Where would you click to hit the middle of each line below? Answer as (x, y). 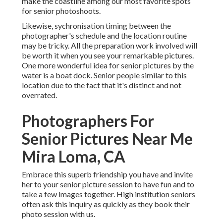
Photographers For (88, 121)
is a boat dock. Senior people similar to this (114, 75)
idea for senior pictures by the (143, 65)
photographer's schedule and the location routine (104, 36)
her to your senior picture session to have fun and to (108, 184)
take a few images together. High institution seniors (109, 194)
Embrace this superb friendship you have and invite (107, 174)
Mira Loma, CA (74, 157)
